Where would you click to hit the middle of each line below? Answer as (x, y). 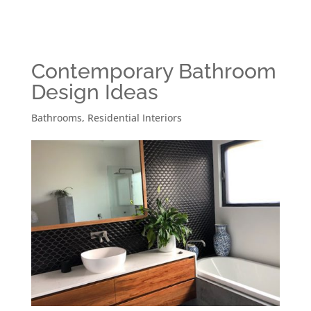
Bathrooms (56, 118)
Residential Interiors (134, 118)
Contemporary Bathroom (153, 72)
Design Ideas (94, 92)
